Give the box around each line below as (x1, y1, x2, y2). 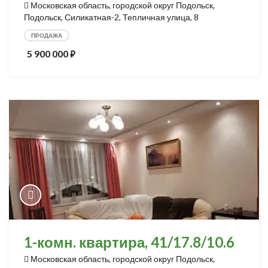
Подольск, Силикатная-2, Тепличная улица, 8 (24, 12, 199, 22)
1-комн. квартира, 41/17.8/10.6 (24, 233, 234, 251)
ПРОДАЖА (31, 32, 62, 39)
